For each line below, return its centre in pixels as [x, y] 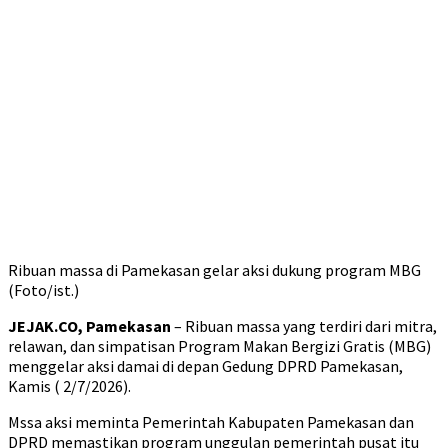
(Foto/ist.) [43, 290]
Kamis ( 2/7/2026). [69, 386]
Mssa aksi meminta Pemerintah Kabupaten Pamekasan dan [211, 422]
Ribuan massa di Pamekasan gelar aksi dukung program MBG [214, 270]
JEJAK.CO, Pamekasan [89, 326]
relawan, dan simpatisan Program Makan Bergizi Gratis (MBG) [219, 346]
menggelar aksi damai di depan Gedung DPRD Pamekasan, [205, 366]
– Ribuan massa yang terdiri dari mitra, [304, 326]
